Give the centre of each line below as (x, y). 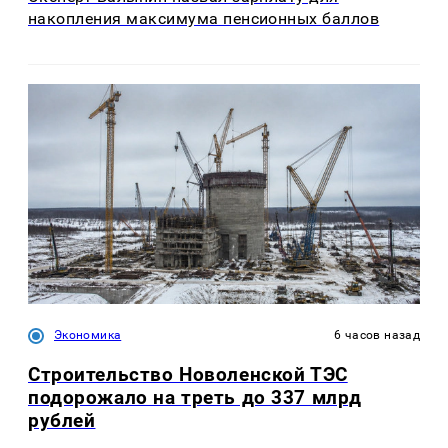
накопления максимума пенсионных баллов (204, 19)
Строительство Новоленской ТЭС (188, 375)
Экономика (88, 335)
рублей (62, 421)
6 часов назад (377, 335)
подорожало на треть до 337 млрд (195, 398)
